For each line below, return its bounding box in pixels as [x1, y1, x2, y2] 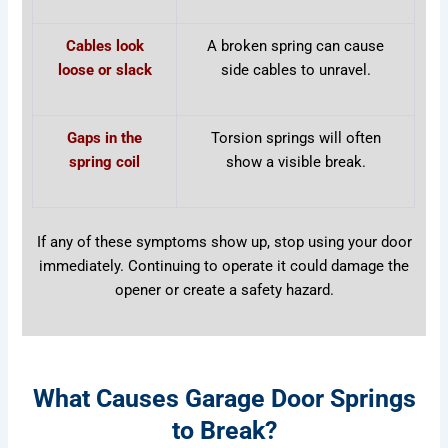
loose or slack [57, 61, 152, 80]
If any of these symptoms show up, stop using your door [36, 233, 412, 252]
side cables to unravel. [220, 61, 371, 80]
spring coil [69, 153, 141, 172]
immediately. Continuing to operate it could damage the [39, 257, 409, 276]
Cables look [65, 37, 144, 56]
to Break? [171, 416, 277, 446]
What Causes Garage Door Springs [32, 384, 416, 414]
